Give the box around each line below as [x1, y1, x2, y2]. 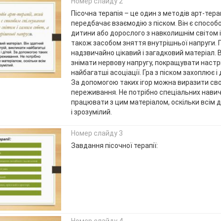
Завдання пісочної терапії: [71, 142, 158, 150]
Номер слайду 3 [71, 129, 123, 138]
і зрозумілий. [71, 108, 112, 116]
